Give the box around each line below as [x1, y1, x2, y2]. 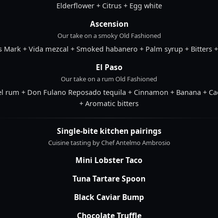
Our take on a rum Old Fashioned [61, 74, 157, 84]
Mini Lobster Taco [75, 155, 143, 166]
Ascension [90, 18, 128, 30]
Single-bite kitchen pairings [56, 126, 162, 137]
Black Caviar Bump [74, 192, 144, 203]
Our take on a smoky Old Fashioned [57, 31, 161, 40]
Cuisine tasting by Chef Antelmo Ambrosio [48, 138, 170, 147]
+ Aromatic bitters [79, 98, 139, 109]
